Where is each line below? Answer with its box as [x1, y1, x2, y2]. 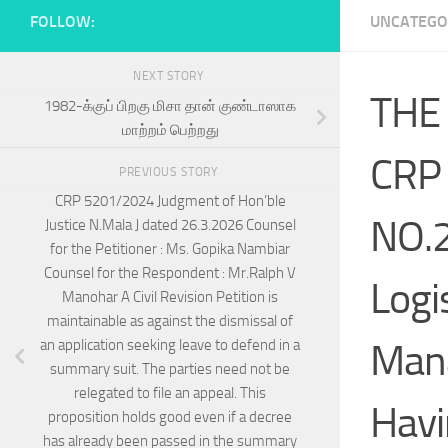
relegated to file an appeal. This [74, 384, 266, 403]
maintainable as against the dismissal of [47, 312, 293, 331]
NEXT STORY [133, 69, 207, 83]
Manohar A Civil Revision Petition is [62, 288, 278, 307]
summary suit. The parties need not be [50, 360, 290, 379]
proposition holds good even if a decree [48, 408, 292, 427]
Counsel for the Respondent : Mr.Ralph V [44, 264, 296, 283]
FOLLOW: [30, 12, 95, 31]
